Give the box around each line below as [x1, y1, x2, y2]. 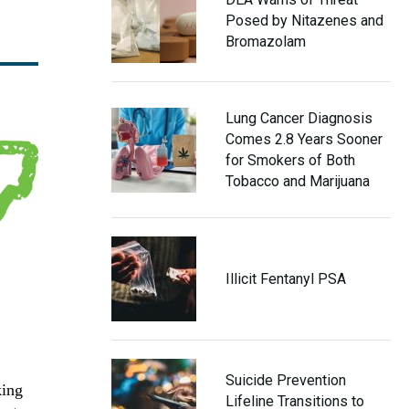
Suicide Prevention [225, 372, 346, 389]
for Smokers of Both [225, 152, 355, 169]
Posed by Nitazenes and [225, 12, 383, 29]
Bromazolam [225, 33, 306, 50]
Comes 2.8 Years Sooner [225, 131, 383, 148]
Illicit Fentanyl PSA [225, 270, 346, 288]
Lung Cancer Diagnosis [225, 110, 372, 127]
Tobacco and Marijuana [225, 173, 370, 190]
